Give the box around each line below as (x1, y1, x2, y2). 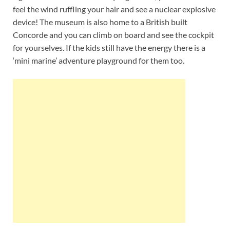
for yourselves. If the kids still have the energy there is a (13, 43, 205, 53)
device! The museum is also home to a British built (13, 17, 187, 27)
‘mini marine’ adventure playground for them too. (13, 55, 184, 66)
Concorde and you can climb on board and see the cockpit (13, 30, 214, 40)
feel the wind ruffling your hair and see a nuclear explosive (13, 4, 216, 14)
